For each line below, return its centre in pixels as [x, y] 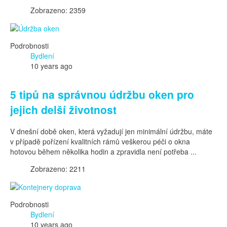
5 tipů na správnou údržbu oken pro [102, 94]
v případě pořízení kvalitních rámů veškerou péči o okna [100, 141]
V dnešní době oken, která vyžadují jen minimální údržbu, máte [111, 131]
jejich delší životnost [63, 110]
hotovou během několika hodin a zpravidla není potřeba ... [103, 151]
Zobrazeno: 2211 [58, 168]
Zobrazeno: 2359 [58, 10]
